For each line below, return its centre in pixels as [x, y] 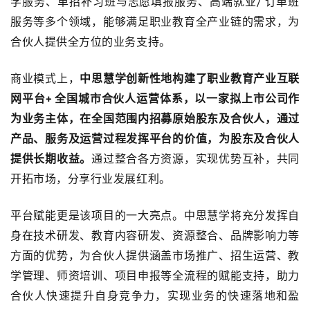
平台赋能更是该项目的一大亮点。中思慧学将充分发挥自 [155, 215]
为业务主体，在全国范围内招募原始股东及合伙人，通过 [155, 118]
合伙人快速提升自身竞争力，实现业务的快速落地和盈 [155, 295]
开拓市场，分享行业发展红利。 [91, 179]
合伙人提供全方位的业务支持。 [91, 42]
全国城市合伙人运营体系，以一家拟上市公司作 [177, 98]
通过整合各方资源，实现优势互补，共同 [195, 158]
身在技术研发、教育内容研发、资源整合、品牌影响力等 [155, 235]
